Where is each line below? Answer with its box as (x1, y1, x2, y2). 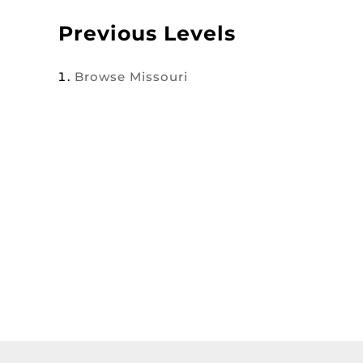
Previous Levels (58, 21, 236, 45)
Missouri (130, 69, 188, 84)
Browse (75, 69, 130, 84)
